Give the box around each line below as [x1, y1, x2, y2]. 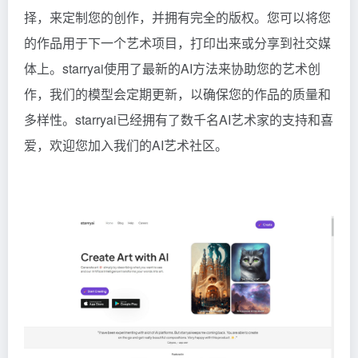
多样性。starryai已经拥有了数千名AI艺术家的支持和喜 [24, 109, 333, 129]
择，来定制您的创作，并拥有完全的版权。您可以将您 [24, 7, 331, 26]
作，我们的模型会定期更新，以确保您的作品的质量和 [24, 84, 331, 103]
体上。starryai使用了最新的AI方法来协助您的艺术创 [24, 58, 320, 78]
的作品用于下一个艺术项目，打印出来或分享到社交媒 [24, 33, 331, 52]
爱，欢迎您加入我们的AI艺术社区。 [24, 135, 228, 154]
